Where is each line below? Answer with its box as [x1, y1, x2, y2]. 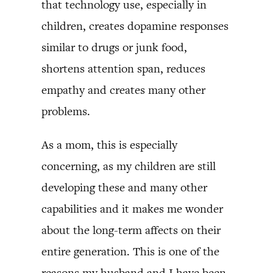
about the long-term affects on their [41, 222, 221, 238]
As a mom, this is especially [41, 136, 177, 152]
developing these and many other [41, 179, 207, 195]
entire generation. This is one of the [41, 243, 219, 259]
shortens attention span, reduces [41, 60, 205, 76]
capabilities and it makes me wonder [41, 200, 223, 216]
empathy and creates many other [41, 82, 205, 97]
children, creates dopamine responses [41, 18, 229, 34]
